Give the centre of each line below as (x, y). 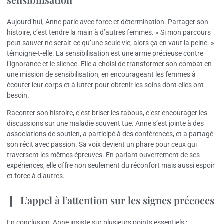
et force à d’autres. (36, 176)
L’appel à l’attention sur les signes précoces (117, 200)
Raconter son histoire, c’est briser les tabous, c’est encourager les (107, 113)
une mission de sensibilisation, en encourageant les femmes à (101, 74)
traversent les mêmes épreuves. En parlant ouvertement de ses (103, 155)
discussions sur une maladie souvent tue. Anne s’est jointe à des (105, 124)
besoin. (18, 95)
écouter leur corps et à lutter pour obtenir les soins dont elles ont (105, 85)
